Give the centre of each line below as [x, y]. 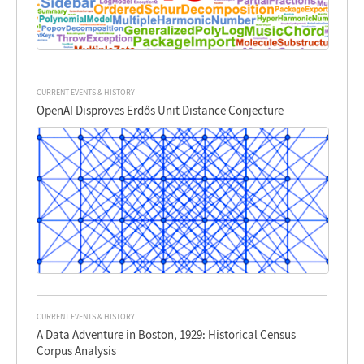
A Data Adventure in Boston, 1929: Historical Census [167, 334]
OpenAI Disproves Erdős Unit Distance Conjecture [160, 110]
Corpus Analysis [77, 350]
